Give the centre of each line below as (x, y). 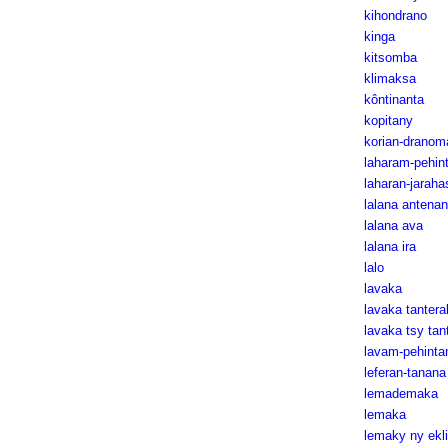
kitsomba (390, 57)
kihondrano (395, 15)
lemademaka (400, 393)
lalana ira (389, 246)
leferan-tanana (404, 372)
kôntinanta (393, 99)
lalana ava (393, 225)
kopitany (388, 120)
